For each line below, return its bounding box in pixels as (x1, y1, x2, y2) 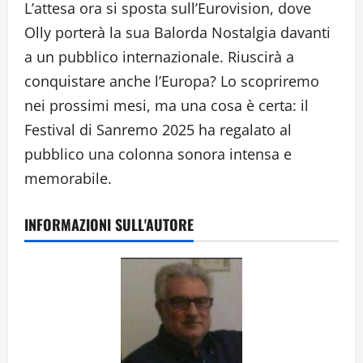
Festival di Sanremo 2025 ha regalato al (24, 119, 292, 139)
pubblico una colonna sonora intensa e (24, 143, 292, 164)
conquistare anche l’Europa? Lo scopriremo (24, 70, 319, 91)
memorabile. (24, 168, 112, 188)
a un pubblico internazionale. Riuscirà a (24, 46, 294, 66)
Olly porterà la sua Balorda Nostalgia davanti (24, 22, 331, 42)
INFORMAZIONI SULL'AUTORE (24, 213, 194, 235)
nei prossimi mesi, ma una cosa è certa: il (24, 95, 309, 115)
